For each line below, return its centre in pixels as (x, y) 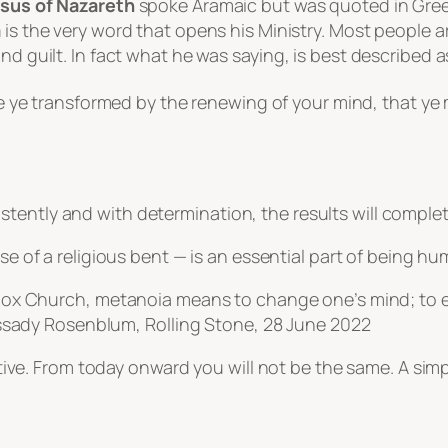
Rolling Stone (199, 324)
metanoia (135, 299)
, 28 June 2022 (312, 324)
